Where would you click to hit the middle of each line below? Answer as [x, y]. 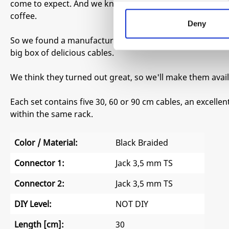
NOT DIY [132, 204]
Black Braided [142, 143]
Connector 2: [39, 184]
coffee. [24, 16]
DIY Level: [33, 204]
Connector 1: [39, 163]
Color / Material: [46, 143]
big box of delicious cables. [62, 53]
